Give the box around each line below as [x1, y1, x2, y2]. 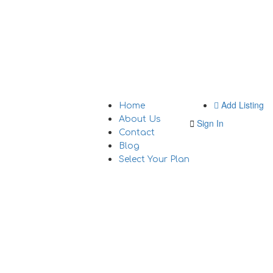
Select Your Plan [119, 155, 190, 165]
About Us [119, 115, 161, 124]
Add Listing [219, 99, 264, 112]
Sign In [197, 117, 224, 130]
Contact [119, 128, 155, 138]
